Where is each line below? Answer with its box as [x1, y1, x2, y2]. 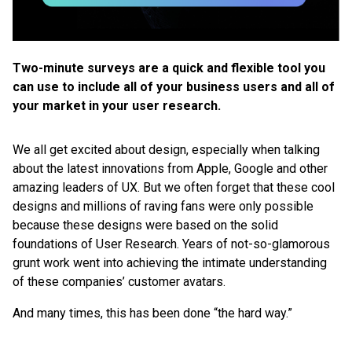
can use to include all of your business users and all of [13, 79, 335, 94]
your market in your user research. [13, 97, 221, 113]
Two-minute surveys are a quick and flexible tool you [13, 60, 325, 75]
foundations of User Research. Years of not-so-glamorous [13, 236, 330, 251]
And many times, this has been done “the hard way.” [13, 305, 292, 321]
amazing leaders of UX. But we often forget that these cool [13, 179, 335, 195]
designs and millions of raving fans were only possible [13, 198, 313, 214]
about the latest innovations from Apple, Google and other [13, 160, 328, 176]
